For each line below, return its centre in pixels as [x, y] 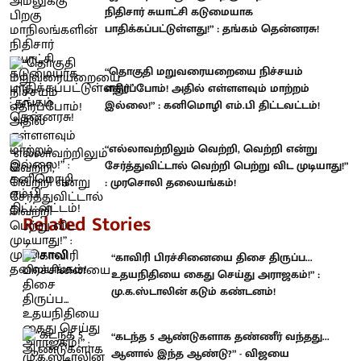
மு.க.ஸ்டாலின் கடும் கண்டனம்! [193, 291]
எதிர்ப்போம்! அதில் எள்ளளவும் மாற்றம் [207, 89]
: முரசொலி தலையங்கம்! [170, 182]
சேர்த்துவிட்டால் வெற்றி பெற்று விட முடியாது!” [226, 165]
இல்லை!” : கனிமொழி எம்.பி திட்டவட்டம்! [212, 106]
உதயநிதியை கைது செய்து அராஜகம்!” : [216, 274]
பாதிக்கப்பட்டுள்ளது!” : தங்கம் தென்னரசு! [212, 28]
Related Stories [87, 225]
